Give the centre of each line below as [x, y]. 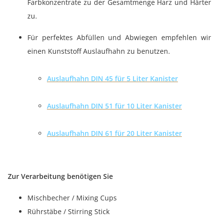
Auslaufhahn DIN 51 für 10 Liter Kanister [114, 106]
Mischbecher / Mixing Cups [72, 198]
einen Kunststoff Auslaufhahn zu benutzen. [99, 51]
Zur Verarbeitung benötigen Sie [60, 176]
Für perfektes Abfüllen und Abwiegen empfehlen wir [119, 37]
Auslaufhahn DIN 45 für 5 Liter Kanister [112, 78]
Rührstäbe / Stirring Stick [68, 211]
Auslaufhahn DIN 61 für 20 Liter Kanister [114, 133]
